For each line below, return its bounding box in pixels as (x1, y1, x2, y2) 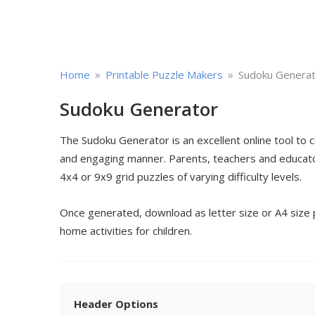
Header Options (74, 297, 158, 311)
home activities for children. (60, 224, 192, 238)
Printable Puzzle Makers (105, 67, 223, 82)
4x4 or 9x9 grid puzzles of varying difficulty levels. (60, 169, 302, 184)
